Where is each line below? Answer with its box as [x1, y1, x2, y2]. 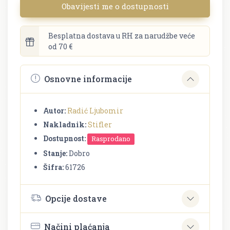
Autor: [43, 105, 66, 116]
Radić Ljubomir [67, 105, 123, 116]
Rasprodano [91, 134, 131, 144]
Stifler [88, 119, 112, 129]
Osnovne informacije [44, 73, 132, 85]
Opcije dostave [45, 193, 107, 204]
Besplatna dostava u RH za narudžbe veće [48, 30, 195, 41]
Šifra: [43, 162, 64, 172]
